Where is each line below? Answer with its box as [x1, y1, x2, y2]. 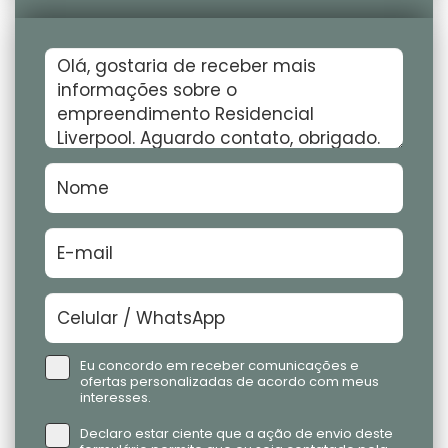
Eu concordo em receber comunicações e [80, 356, 359, 376]
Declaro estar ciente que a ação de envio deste [80, 424, 393, 444]
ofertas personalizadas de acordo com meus [80, 372, 379, 392]
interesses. [80, 388, 151, 408]
